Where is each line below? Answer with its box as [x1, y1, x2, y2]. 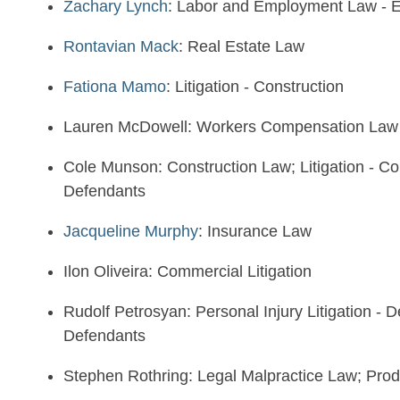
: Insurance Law [198, 222, 312, 240]
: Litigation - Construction [166, 78, 344, 96]
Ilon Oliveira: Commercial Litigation [63, 262, 312, 280]
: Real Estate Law [179, 37, 304, 55]
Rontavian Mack [63, 37, 179, 55]
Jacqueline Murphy [63, 222, 198, 240]
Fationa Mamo [63, 78, 166, 96]
